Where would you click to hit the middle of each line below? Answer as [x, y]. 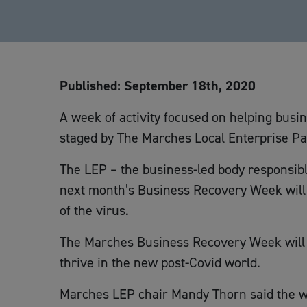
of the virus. [94, 210]
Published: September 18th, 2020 [158, 86]
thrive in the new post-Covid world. [160, 262]
